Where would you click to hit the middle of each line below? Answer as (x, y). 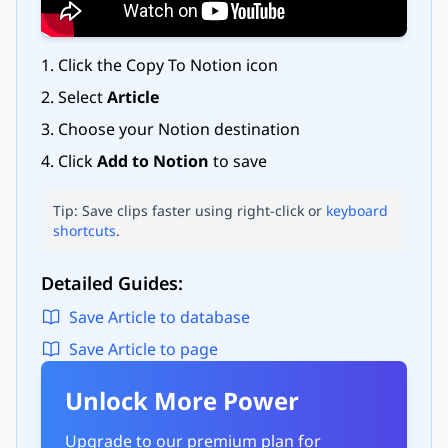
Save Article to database (159, 316)
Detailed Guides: (112, 282)
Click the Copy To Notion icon (168, 64)
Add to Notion (153, 160)
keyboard (357, 210)
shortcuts (84, 230)
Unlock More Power (182, 400)
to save (238, 160)
